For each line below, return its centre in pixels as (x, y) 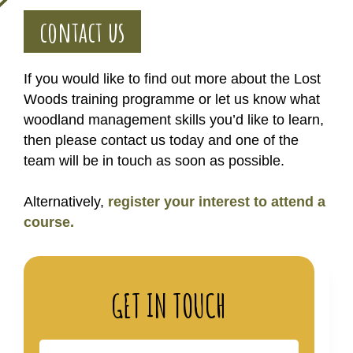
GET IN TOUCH (169, 305)
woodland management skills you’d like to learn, (174, 120)
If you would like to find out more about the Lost (172, 79)
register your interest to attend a (217, 202)
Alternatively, (66, 202)
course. (49, 222)
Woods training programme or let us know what (172, 99)
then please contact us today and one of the (161, 140)
